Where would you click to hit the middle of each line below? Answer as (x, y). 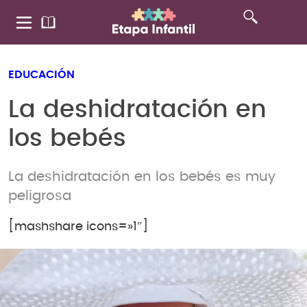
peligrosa (40, 196)
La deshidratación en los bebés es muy (142, 176)
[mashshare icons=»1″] (78, 227)
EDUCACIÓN (41, 75)
